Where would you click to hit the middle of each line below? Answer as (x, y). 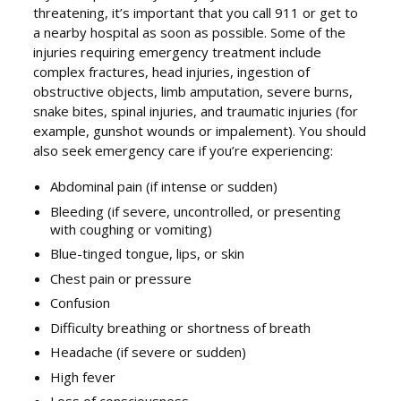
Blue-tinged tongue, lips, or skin (148, 254)
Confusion (81, 303)
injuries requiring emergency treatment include (178, 52)
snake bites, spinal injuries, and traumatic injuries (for (196, 111)
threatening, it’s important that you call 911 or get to (196, 13)
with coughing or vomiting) (132, 229)
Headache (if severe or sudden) (149, 352)
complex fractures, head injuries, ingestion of (172, 72)
